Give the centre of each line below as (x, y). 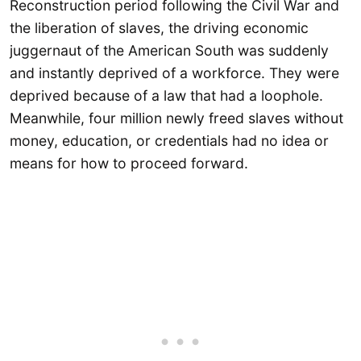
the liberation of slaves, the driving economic (159, 28)
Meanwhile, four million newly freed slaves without (176, 118)
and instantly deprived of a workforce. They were (174, 73)
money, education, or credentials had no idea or (169, 141)
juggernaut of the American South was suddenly (169, 51)
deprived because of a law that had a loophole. (166, 96)
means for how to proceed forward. (129, 164)
